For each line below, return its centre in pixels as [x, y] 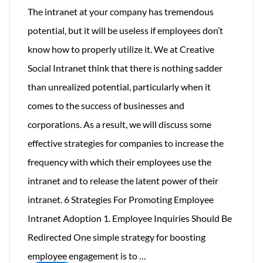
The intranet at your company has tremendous [121, 11]
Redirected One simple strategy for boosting [117, 237]
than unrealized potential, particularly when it [119, 86]
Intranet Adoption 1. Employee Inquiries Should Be [130, 218]
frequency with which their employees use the [119, 161]
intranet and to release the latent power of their [123, 180]
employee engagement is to [83, 255]
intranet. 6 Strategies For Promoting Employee [121, 199]
